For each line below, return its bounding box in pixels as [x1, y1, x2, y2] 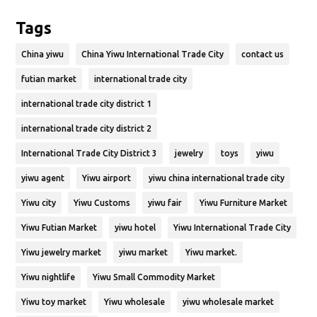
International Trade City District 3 [21, 149, 158, 158]
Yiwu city [21, 198, 57, 208]
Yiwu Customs [74, 198, 131, 208]
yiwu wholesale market [183, 297, 275, 307]
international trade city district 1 [21, 99, 152, 109]
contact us [241, 50, 284, 59]
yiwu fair [148, 198, 183, 208]
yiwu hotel [115, 223, 156, 233]
